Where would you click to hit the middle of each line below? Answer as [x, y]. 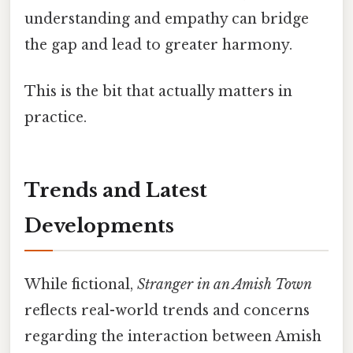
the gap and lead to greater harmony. [158, 45]
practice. [56, 118]
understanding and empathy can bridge [167, 19]
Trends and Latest [116, 190]
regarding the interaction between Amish [173, 337]
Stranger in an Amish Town [225, 285]
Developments [99, 225]
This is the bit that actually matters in [158, 92]
